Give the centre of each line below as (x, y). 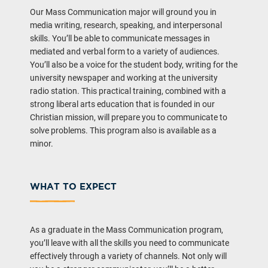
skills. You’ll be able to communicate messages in (120, 38)
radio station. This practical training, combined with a (128, 91)
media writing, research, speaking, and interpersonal (126, 25)
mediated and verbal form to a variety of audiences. (125, 51)
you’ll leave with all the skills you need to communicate (130, 243)
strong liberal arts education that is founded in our (122, 104)
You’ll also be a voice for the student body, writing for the (134, 64)
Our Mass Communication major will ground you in (123, 12)
